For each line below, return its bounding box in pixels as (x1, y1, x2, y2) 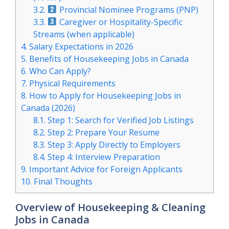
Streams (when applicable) (33, 28, 135, 40)
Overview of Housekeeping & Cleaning (15, 200, 205, 214)
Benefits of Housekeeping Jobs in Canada (27, 53, 189, 64)
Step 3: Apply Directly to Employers (45, 139, 181, 150)
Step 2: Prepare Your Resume (45, 126, 160, 138)
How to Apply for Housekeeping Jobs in (27, 89, 181, 101)
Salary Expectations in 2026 (27, 40, 133, 52)
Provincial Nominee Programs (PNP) (57, 4, 198, 15)
